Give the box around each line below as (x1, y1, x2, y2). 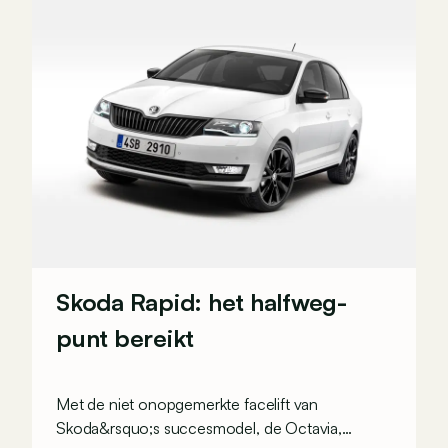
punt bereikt (56, 323, 195, 353)
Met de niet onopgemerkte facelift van (56, 394, 319, 414)
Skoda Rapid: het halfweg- (56, 287, 347, 317)
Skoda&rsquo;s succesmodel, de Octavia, (56, 418, 342, 438)
